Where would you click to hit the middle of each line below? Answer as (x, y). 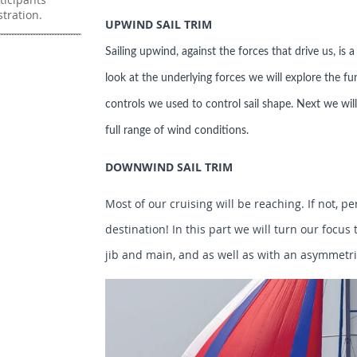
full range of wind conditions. (177, 131)
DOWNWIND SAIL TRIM (169, 167)
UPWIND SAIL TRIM (158, 25)
